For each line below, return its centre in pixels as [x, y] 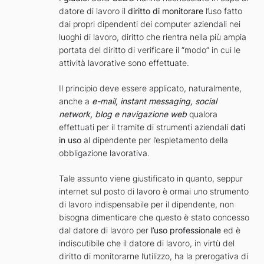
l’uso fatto [223, 11]
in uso [70, 140]
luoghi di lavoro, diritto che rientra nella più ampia [153, 37]
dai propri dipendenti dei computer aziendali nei [150, 24]
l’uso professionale [186, 230]
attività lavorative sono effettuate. [124, 63]
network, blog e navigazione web [123, 114]
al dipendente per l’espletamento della [155, 140]
